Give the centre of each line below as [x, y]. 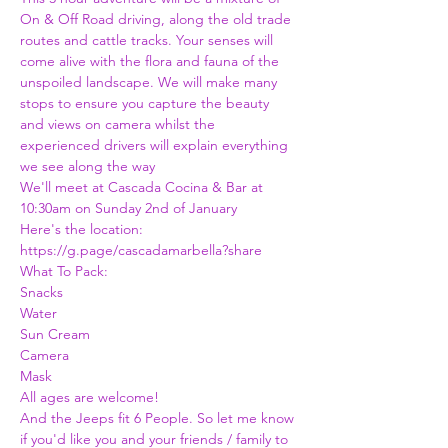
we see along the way [89, 166]
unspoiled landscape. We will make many [150, 82]
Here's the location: [81, 229]
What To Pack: [64, 271]
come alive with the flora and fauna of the [151, 61]
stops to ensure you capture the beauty [146, 103]
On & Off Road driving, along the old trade [157, 19]
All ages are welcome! [91, 397]
